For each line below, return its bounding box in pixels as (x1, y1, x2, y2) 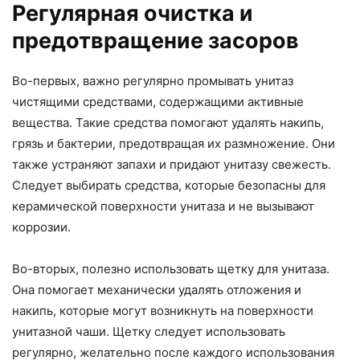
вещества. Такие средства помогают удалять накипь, (12, 115, 324, 131)
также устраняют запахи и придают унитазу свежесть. (12, 157, 331, 173)
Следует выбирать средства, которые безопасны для (12, 178, 325, 194)
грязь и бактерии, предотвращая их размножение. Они (12, 136, 335, 152)
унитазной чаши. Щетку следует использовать (12, 324, 285, 340)
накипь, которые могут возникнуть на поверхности (12, 303, 313, 319)
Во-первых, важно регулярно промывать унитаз (12, 73, 293, 89)
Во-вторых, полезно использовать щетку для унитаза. (12, 261, 329, 277)
